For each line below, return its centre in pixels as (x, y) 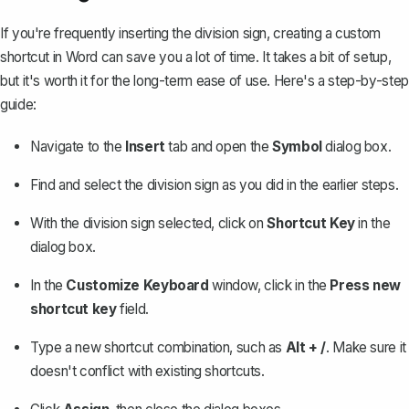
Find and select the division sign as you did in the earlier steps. (215, 185)
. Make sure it (366, 348)
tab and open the (219, 147)
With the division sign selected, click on (149, 224)
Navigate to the (78, 147)
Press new (366, 286)
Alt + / (306, 348)
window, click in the (269, 286)
